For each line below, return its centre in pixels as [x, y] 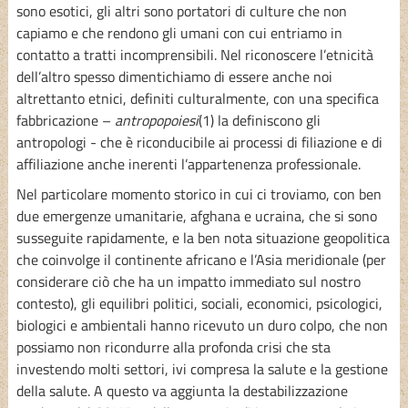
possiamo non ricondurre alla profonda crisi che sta [173, 347]
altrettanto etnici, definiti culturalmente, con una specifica [197, 98]
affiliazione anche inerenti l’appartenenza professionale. [188, 163]
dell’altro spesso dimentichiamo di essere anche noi [174, 76]
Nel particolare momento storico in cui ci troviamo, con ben [199, 194]
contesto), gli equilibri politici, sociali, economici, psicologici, [199, 303]
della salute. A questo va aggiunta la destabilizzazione [182, 390]
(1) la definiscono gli [259, 120]
